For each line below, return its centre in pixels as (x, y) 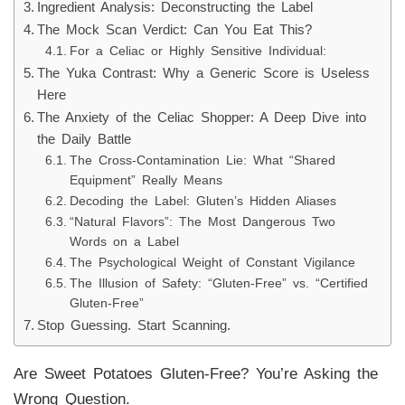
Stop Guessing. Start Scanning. (133, 325)
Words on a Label (124, 241)
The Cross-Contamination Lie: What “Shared (202, 160)
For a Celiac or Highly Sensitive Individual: (198, 51)
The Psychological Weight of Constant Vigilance (212, 262)
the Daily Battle (84, 138)
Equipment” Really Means (146, 180)
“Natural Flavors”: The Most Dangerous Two (202, 221)
